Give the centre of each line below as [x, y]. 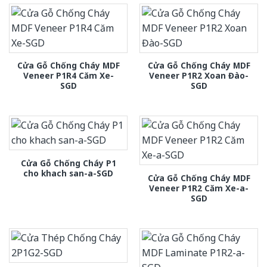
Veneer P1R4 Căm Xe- [68, 76]
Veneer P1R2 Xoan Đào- [199, 76]
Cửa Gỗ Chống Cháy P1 [68, 163]
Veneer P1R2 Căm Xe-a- [199, 188]
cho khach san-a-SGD [68, 173]
